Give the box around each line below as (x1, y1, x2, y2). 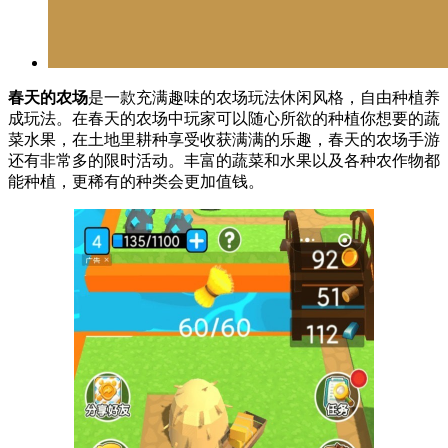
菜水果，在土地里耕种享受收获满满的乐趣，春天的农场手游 (8, 131, 440, 149)
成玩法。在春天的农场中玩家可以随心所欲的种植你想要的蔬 (8, 110, 440, 128)
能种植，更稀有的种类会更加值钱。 (8, 173, 264, 191)
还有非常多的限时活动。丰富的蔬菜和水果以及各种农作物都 (8, 152, 440, 170)
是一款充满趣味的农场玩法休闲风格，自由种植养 (88, 89, 440, 107)
